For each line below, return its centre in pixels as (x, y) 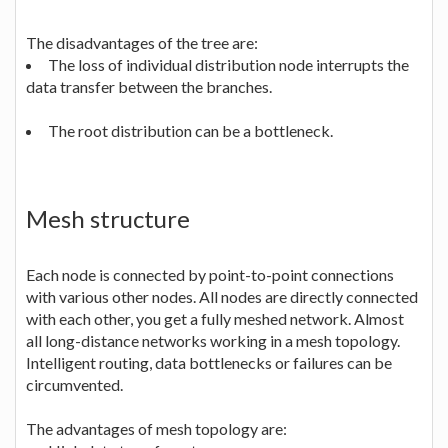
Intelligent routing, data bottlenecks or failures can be (209, 362)
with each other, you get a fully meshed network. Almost (215, 318)
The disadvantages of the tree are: (142, 42)
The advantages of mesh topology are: (156, 428)
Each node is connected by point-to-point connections (210, 274)
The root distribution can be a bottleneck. (190, 130)
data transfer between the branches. (149, 86)
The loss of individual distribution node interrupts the (228, 64)
